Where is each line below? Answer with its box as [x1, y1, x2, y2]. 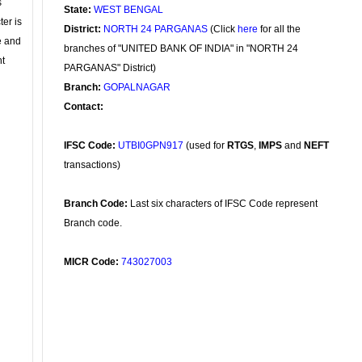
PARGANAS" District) [64, 62, 156, 74]
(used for [183, 140, 227, 151]
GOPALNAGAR [103, 82, 170, 93]
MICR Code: [64, 256, 119, 267]
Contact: [64, 101, 103, 112]
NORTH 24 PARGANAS [103, 23, 208, 35]
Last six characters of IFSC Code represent [128, 198, 318, 209]
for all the [258, 23, 301, 35]
